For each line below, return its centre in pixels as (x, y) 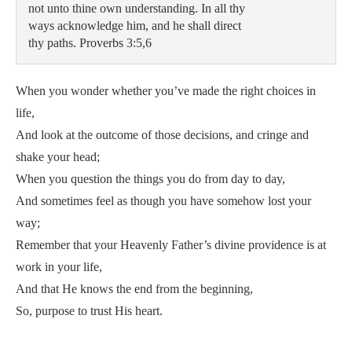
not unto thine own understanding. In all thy (138, 8)
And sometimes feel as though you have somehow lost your (163, 201)
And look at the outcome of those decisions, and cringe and (162, 135)
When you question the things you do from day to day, (150, 179)
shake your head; (58, 157)
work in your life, (59, 267)
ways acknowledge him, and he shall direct (136, 26)
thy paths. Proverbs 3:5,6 (90, 43)
